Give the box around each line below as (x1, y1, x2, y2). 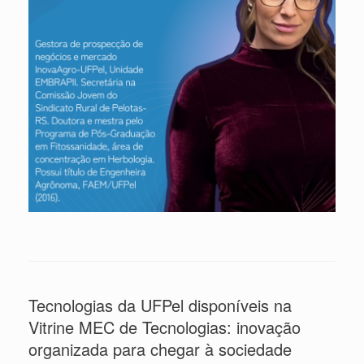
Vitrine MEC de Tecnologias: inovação (28, 315, 301, 340)
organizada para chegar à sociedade (28, 337, 292, 362)
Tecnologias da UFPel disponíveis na (28, 293, 292, 318)
